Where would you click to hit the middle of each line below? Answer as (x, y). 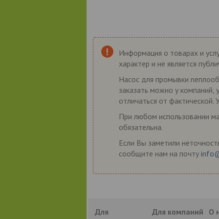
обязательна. (141, 127)
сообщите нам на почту (160, 153)
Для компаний (177, 211)
